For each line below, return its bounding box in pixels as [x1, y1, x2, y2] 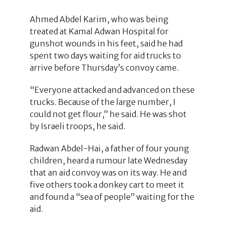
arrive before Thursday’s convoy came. [29, 62, 179, 73]
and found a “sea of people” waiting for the [29, 191, 194, 202]
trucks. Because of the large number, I [29, 96, 176, 107]
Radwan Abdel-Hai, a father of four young [29, 143, 189, 153]
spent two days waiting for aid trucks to [29, 50, 181, 61]
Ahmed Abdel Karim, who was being [29, 14, 168, 24]
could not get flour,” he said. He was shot [29, 108, 187, 119]
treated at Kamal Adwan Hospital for [29, 26, 168, 36]
